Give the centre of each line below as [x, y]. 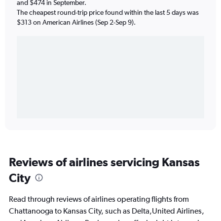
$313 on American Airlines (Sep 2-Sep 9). [76, 22]
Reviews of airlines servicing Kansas [104, 162]
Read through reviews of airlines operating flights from [99, 199]
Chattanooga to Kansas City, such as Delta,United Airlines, [107, 211]
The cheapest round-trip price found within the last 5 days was [108, 12]
